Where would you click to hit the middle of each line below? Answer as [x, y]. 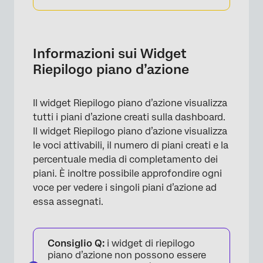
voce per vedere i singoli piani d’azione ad [125, 188]
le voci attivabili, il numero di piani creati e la [131, 145]
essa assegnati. [68, 202]
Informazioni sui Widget [110, 53]
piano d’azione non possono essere [127, 255]
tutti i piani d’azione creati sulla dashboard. [129, 117]
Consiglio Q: [76, 243]
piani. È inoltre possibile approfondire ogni [127, 173]
